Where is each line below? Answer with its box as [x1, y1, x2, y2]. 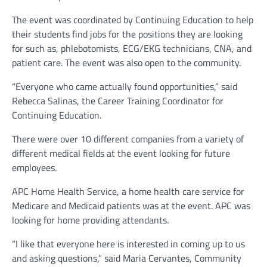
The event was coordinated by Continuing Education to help [12, 13, 253, 27]
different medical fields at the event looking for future [12, 146, 230, 161]
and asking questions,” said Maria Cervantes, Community [12, 251, 241, 266]
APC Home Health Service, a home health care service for [12, 184, 244, 199]
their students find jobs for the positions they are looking [12, 27, 243, 42]
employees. [12, 160, 61, 175]
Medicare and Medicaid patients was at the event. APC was [12, 198, 250, 213]
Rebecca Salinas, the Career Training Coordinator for [12, 94, 223, 108]
